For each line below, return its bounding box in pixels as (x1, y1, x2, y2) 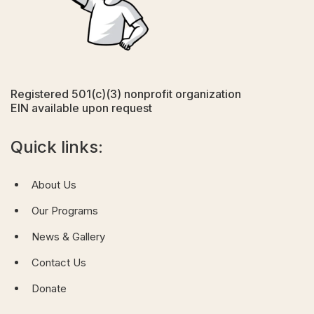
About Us (32, 178, 76, 192)
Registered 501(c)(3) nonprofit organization (11, 87, 241, 102)
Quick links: (11, 137, 103, 158)
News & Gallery (32, 230, 105, 244)
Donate (32, 282, 67, 296)
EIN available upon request (11, 101, 152, 116)
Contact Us (32, 256, 86, 270)
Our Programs (32, 204, 98, 218)
